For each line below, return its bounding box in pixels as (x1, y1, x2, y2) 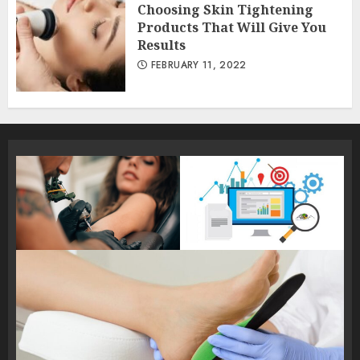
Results (137, 36, 186, 54)
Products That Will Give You (137, 18, 326, 36)
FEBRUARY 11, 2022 (147, 58, 247, 72)
